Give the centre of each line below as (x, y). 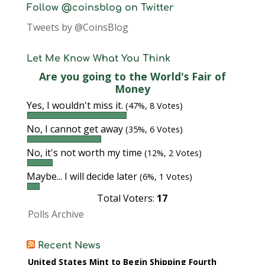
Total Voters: (127, 198)
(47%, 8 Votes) (154, 106)
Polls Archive (56, 214)
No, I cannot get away (76, 129)
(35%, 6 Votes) (154, 129)
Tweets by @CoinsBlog (77, 27)
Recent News (69, 245)
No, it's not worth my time (85, 153)
